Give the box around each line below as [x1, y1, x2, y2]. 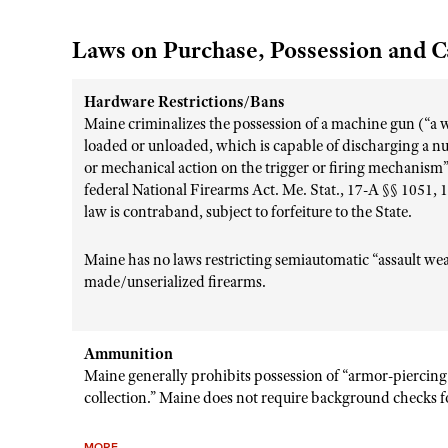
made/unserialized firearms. [84, 272, 266, 292]
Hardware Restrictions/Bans [84, 92, 284, 112]
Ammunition [84, 344, 173, 364]
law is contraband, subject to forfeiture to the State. [84, 202, 415, 222]
